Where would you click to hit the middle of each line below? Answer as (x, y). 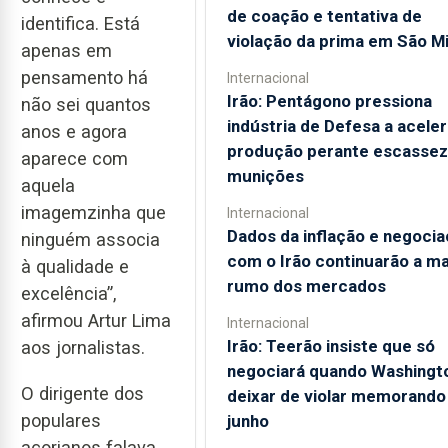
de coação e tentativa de (324, 15)
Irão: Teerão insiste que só (330, 345)
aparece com (74, 158)
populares (61, 421)
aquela (48, 185)
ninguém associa (90, 239)
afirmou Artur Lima (96, 320)
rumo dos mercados (306, 285)
